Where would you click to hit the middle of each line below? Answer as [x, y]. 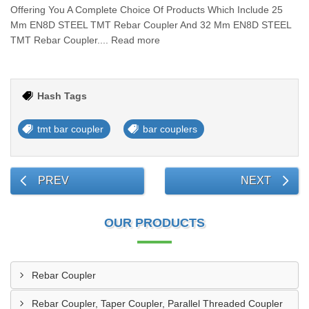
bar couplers [170, 129]
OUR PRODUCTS [154, 223]
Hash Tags [62, 96]
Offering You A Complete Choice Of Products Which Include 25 [147, 10]
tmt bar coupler [70, 129]
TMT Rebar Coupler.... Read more [85, 40]
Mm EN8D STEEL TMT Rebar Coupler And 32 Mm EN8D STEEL [151, 25]
